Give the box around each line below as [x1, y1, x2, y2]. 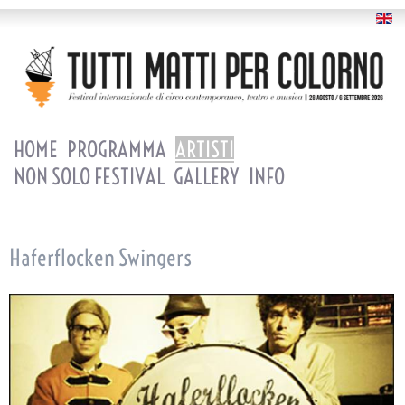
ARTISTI [175, 136, 234, 164]
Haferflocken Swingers [9, 243, 192, 272]
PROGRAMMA [67, 136, 166, 164]
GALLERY [174, 163, 240, 191]
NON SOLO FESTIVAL [14, 163, 165, 191]
